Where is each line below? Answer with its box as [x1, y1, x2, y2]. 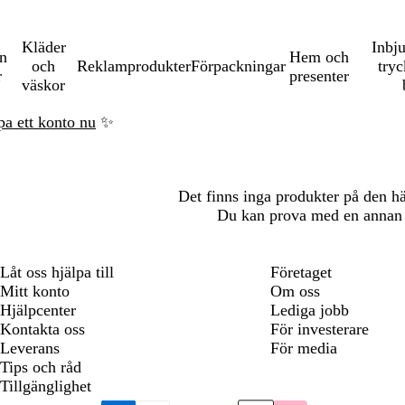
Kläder [21, 38, 66, 56]
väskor [22, 76, 66, 94]
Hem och [289, 47, 350, 66]
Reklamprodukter [76, 57, 191, 75]
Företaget [269, 263, 332, 281]
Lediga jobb [269, 301, 349, 319]
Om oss [269, 282, 320, 300]
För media [269, 339, 337, 357]
